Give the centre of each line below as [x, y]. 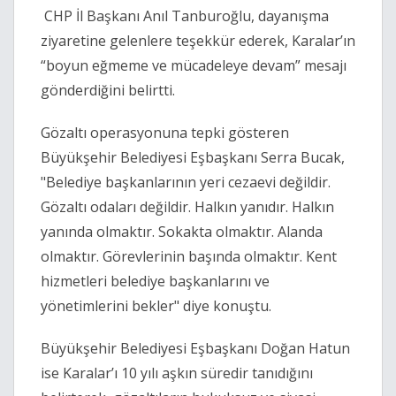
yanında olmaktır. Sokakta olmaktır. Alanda [182, 232]
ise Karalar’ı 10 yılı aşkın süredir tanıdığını [177, 373]
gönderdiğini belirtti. [110, 91]
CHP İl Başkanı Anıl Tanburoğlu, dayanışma [185, 16]
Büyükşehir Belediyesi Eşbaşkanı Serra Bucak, [193, 158]
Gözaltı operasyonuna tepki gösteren [165, 133]
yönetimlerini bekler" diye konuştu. [158, 306]
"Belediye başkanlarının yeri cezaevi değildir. [186, 183]
